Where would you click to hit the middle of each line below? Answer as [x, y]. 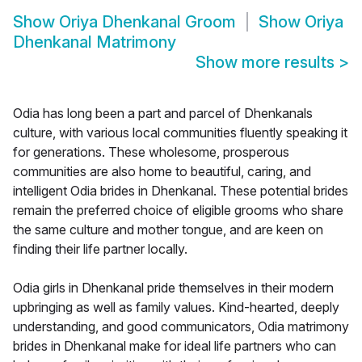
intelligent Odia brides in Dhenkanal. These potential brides [181, 191]
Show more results [267, 63]
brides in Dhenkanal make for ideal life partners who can [175, 346]
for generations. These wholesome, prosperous [151, 152]
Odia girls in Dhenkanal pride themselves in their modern [173, 288]
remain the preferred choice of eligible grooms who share [178, 210]
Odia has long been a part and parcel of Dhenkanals [163, 114]
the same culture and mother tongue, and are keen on [168, 230]
